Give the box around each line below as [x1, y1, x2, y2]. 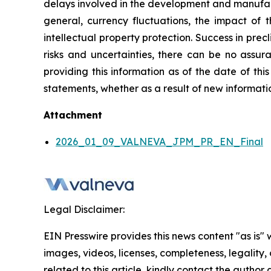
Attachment [44, 109, 102, 122]
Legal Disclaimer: [44, 203, 125, 216]
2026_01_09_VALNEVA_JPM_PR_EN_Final [56, 135, 263, 148]
